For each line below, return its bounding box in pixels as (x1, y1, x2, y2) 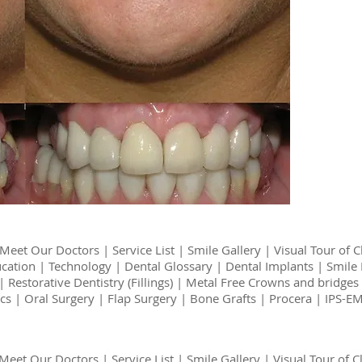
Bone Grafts (190, 290, 256, 306)
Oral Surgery (24, 290, 95, 306)
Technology (48, 258, 112, 274)
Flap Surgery (107, 290, 177, 306)
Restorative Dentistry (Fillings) (7, 274, 173, 290)
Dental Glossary (124, 258, 213, 274)
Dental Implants (225, 258, 314, 274)
